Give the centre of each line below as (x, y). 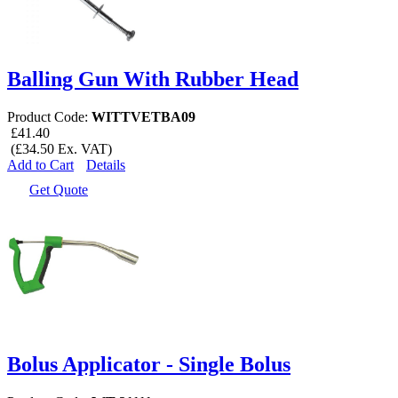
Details (106, 165)
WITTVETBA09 (143, 117)
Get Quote (59, 190)
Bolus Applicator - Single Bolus (149, 365)
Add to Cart (40, 165)
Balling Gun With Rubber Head (153, 80)
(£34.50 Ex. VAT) (60, 149)
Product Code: (49, 117)
